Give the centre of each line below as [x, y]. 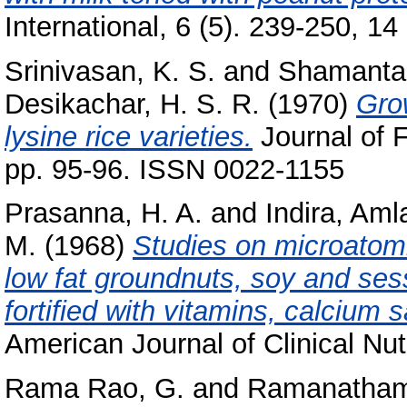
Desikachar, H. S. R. [132, 104]
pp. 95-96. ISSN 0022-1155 [174, 169]
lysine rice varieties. [129, 136]
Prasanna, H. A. [104, 213]
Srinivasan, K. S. [110, 71]
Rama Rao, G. [94, 389]
